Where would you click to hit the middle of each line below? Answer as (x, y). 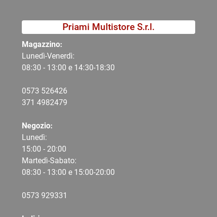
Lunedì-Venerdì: (48, 56)
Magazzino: (43, 44)
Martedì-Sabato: (49, 160)
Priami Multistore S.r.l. (108, 27)
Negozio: (37, 125)
